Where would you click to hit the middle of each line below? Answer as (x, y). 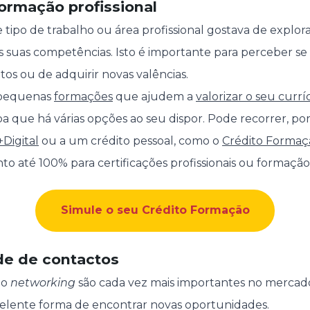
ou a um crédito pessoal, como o (130, 141)
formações (83, 97)
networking (43, 282)
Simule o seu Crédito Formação (155, 210)
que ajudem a (154, 97)
